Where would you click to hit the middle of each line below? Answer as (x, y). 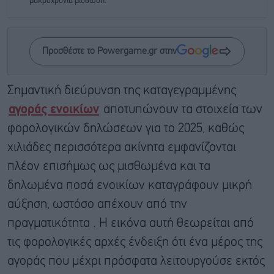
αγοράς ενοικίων (54, 109)
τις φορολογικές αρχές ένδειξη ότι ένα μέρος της (135, 242)
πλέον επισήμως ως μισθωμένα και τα (109, 166)
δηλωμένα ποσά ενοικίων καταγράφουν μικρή (130, 185)
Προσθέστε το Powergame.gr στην (109, 51)
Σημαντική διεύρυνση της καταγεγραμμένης (122, 91)
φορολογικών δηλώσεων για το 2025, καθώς (126, 128)
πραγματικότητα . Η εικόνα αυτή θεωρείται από (131, 223)
